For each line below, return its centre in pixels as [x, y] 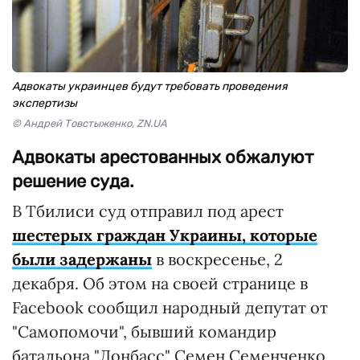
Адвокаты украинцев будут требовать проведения [150, 86]
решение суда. [73, 181]
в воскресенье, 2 [217, 259]
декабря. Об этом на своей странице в [160, 283]
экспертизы [45, 103]
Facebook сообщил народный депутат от [170, 307]
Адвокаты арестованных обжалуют [163, 157]
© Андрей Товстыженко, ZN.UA [90, 123]
